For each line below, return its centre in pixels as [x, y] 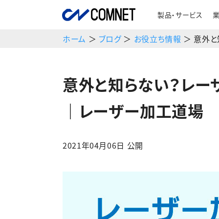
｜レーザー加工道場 [133, 111]
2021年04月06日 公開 [103, 145]
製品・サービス [180, 15]
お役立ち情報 [157, 39]
